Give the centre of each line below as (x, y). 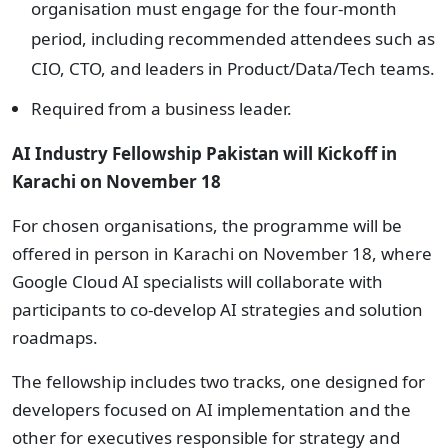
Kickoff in (357, 153)
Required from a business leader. (161, 108)
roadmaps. (55, 337)
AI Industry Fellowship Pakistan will (164, 153)
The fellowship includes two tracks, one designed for (218, 381)
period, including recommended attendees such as (233, 38)
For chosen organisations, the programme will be (207, 225)
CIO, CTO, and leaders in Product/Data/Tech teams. (233, 68)
